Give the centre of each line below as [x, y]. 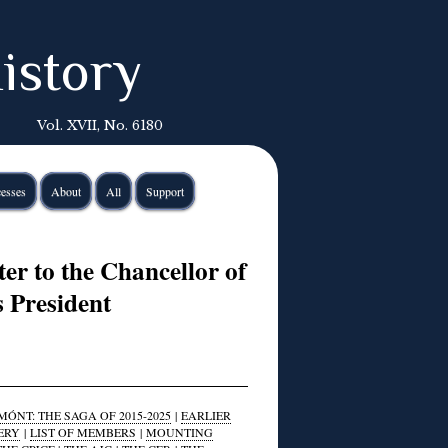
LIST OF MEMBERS [83, 432]
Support [164, 191]
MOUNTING [179, 432]
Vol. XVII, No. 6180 [100, 125]
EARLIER [206, 415]
